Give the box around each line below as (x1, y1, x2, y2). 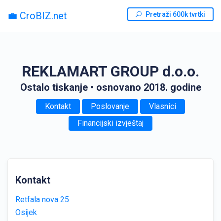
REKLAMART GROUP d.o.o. (22, 63, 199, 80)
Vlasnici (149, 102, 176, 111)
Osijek (15, 208, 37, 217)
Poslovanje (91, 102, 129, 111)
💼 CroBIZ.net (7, 9, 67, 22)
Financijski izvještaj (77, 118, 144, 128)
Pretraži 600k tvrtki (146, 10, 205, 18)
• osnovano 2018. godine (90, 81, 201, 93)
